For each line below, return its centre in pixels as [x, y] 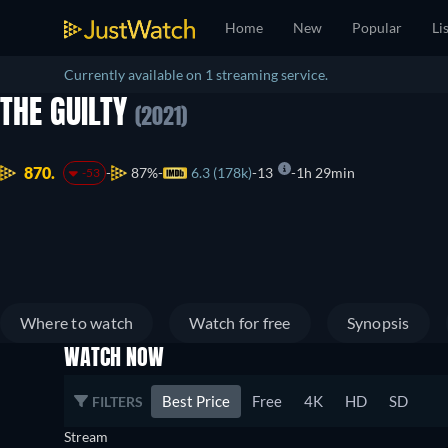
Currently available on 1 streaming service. [196, 74]
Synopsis [378, 322]
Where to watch [77, 322]
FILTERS [117, 401]
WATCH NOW [114, 359]
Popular [377, 27]
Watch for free [240, 322]
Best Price [196, 400]
